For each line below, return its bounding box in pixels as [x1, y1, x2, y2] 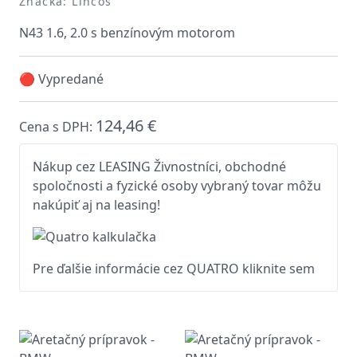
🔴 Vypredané [19, 70, 104, 88]
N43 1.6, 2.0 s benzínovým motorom [19, 24, 235, 41]
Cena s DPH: [19, 118, 96, 135]
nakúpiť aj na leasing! [33, 196, 160, 214]
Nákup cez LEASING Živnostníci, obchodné [33, 158, 286, 175]
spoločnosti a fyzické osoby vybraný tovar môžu [33, 177, 321, 194]
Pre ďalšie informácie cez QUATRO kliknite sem [33, 260, 315, 277]
